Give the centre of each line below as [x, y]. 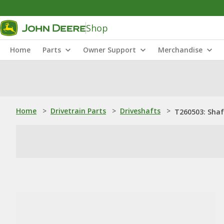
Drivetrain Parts [78, 111]
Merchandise [180, 50]
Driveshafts [140, 111]
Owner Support [109, 50]
